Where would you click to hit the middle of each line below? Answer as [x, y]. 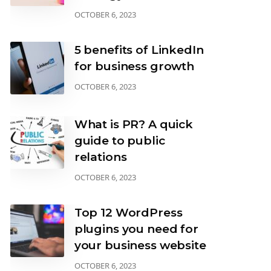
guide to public [119, 141]
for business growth [134, 66]
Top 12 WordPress [128, 213]
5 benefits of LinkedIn [139, 50]
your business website [140, 245]
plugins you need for [136, 229]
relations [100, 157]
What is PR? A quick [133, 124]
